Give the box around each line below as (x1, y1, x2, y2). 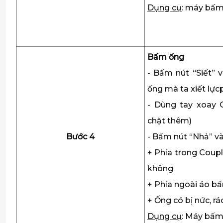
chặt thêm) (147, 116, 192, 125)
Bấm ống (147, 52, 184, 62)
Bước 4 (66, 132, 95, 141)
